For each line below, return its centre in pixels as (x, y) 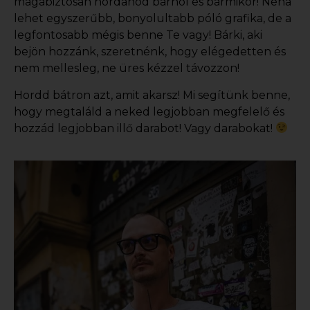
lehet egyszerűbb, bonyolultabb (106, 19)
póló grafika (230, 19)
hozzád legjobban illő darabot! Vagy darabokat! (145, 128)
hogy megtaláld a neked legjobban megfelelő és (149, 111)
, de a (277, 19)
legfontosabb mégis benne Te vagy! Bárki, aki (138, 35)
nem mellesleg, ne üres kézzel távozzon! (127, 69)
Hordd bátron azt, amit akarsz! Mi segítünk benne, (152, 95)
